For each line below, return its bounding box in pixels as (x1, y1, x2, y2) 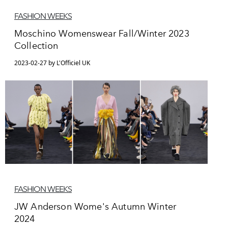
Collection (14, 40, 59, 51)
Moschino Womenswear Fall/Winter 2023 (14, 27, 189, 39)
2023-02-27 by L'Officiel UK (14, 58, 90, 67)
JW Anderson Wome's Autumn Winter (14, 201, 177, 213)
